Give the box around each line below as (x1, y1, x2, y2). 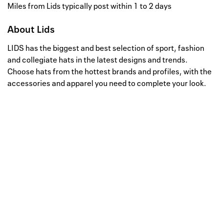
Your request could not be (42, 186, 177, 203)
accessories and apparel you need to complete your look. (7, 78, 206, 89)
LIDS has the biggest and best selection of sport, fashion (7, 43, 204, 54)
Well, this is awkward (17, 152, 167, 173)
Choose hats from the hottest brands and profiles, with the (7, 66, 212, 77)
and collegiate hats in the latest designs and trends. (7, 54, 188, 66)
